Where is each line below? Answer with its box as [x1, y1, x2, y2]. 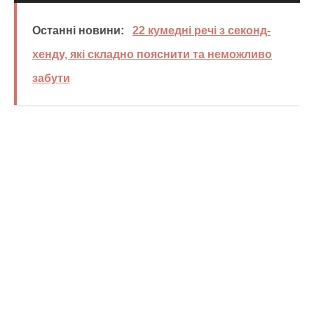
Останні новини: [32, 25, 124, 37]
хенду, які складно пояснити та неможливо [32, 48, 272, 61]
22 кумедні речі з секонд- [132, 25, 271, 37]
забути [32, 72, 70, 85]
